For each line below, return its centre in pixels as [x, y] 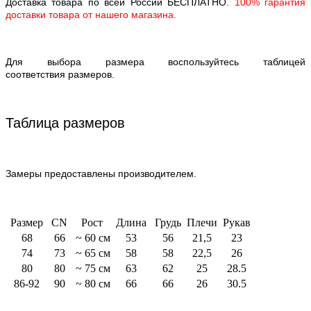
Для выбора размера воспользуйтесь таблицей [155, 62]
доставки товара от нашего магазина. [91, 15]
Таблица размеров [65, 123]
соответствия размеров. [60, 75]
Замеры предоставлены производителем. [101, 174]
